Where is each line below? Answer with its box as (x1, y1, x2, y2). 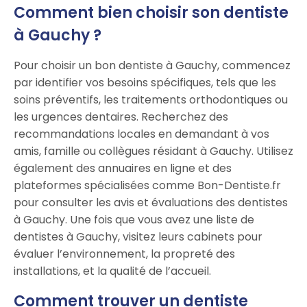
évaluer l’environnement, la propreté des (14, 246, 235, 262)
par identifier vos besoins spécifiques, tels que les (14, 75, 276, 91)
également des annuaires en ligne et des (14, 160, 232, 177)
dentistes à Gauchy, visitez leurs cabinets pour (14, 229, 262, 245)
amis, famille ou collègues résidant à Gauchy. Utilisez (14, 143, 293, 160)
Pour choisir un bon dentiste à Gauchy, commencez (14, 58, 291, 74)
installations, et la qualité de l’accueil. (14, 263, 211, 280)
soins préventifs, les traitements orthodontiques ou (14, 92, 288, 108)
